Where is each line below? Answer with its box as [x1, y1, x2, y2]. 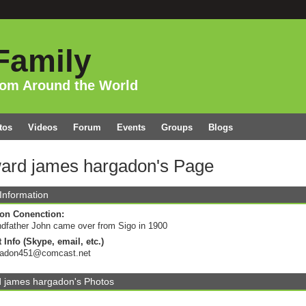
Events [116, 122, 145, 133]
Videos [27, 122, 57, 133]
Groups [161, 122, 193, 133]
